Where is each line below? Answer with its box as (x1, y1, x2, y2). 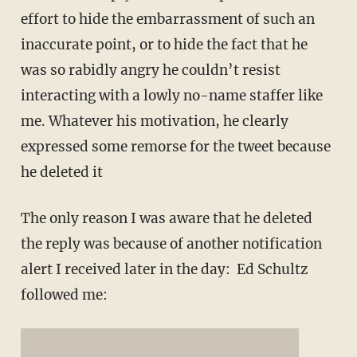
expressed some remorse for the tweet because (20, 138, 331, 156)
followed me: (20, 286, 108, 304)
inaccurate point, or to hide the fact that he (20, 36, 308, 54)
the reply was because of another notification (20, 235, 322, 253)
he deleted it (20, 163, 103, 182)
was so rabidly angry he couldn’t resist (20, 61, 280, 80)
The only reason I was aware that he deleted (20, 210, 312, 228)
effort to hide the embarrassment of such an (20, 10, 315, 29)
